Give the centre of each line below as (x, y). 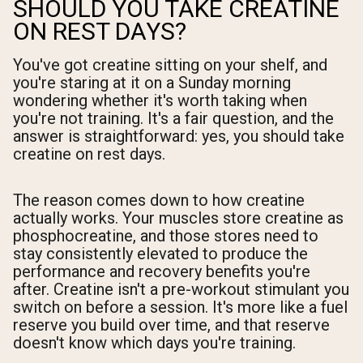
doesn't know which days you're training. (154, 343)
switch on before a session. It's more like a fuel (180, 307)
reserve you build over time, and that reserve (171, 325)
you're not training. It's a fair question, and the (173, 119)
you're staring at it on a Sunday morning (152, 83)
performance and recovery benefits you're (162, 272)
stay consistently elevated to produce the (160, 254)
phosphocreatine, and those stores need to (166, 236)
